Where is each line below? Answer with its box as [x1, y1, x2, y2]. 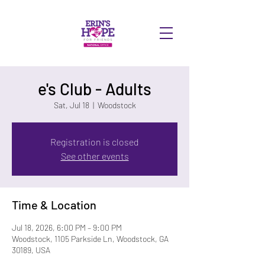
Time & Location [12, 198, 96, 212]
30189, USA [12, 245, 50, 255]
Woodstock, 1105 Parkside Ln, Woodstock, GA [12, 234, 169, 244]
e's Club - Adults [38, 79, 151, 99]
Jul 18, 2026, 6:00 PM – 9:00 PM [12, 222, 122, 232]
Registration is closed [50, 136, 139, 147]
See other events [60, 150, 129, 161]
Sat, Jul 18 [53, 100, 89, 110]
